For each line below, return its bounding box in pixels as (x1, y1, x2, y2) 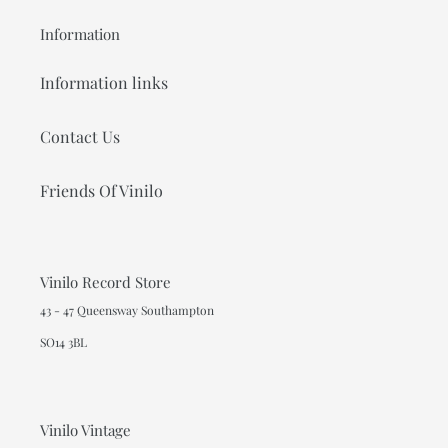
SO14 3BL (40, 333, 87, 350)
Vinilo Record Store (40, 271, 171, 292)
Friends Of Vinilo (40, 179, 163, 201)
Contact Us (40, 125, 120, 147)
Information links (40, 71, 168, 93)
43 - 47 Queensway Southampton (40, 302, 214, 319)
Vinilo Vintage (40, 420, 131, 441)
